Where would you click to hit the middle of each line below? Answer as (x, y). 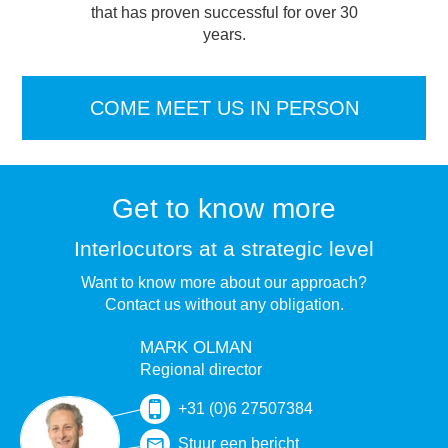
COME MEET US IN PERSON (224, 108)
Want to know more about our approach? (224, 283)
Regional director (201, 370)
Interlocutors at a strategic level (224, 249)
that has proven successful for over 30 (224, 13)
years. (224, 35)
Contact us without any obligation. (224, 305)
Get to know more (224, 209)
